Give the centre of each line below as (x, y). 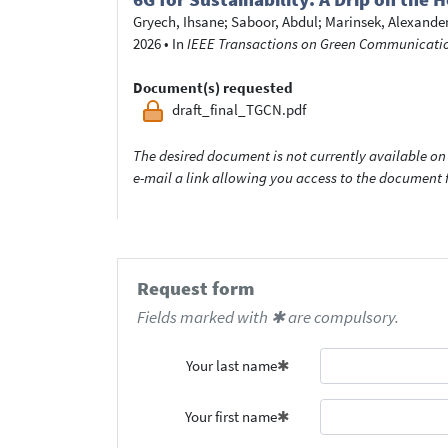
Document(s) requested (213, 88)
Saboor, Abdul (274, 22)
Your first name (231, 416)
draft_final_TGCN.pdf (239, 110)
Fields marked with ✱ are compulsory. (267, 317)
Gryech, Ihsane (178, 22)
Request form (195, 289)
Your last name (232, 366)
